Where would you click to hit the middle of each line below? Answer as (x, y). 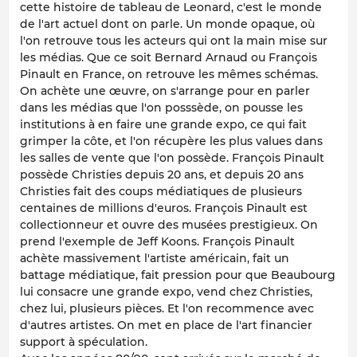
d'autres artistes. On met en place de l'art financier (166, 326)
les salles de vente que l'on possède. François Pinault (172, 158)
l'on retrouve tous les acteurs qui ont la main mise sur (174, 41)
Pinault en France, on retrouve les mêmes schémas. (169, 75)
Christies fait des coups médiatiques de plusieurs (161, 192)
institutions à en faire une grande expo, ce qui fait (163, 125)
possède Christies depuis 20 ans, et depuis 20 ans (162, 175)
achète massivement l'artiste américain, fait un (155, 259)
